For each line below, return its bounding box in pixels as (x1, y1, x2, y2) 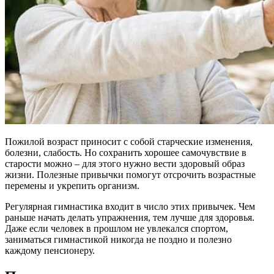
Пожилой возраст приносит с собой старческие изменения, (5, 136, 253, 147)
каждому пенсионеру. (5, 245, 95, 256)
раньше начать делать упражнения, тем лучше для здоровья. (5, 212, 254, 223)
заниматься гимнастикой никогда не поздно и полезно (5, 234, 232, 245)
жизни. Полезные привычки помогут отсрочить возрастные (5, 169, 256, 180)
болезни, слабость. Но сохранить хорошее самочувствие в (5, 147, 246, 158)
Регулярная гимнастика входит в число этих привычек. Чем (5, 201, 255, 212)
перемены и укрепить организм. (5, 180, 139, 191)
